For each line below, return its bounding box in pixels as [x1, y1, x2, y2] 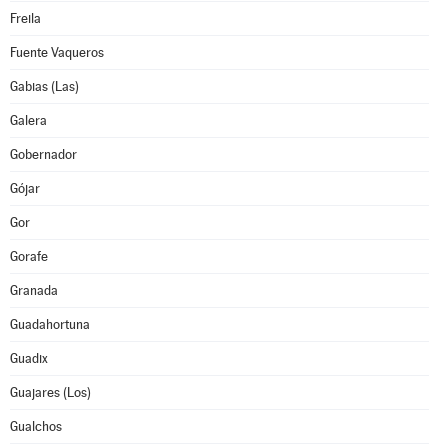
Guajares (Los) [10, 385, 91, 400]
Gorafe [10, 249, 48, 264]
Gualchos [10, 419, 62, 434]
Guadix [10, 351, 48, 366]
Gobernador [10, 147, 77, 162]
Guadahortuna [10, 317, 90, 332]
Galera [10, 113, 47, 128]
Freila [10, 11, 41, 26]
